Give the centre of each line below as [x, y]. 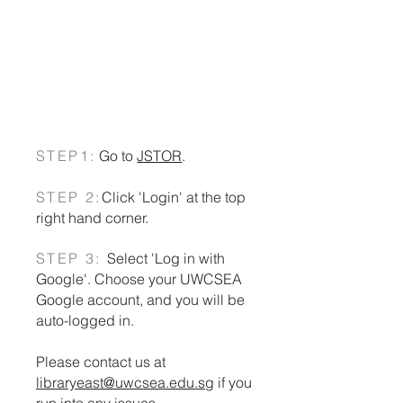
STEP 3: [72, 258]
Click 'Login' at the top [173, 197]
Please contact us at [101, 362]
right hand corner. [92, 218]
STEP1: [66, 156]
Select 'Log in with [166, 258]
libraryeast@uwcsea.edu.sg [125, 382]
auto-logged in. [85, 320]
